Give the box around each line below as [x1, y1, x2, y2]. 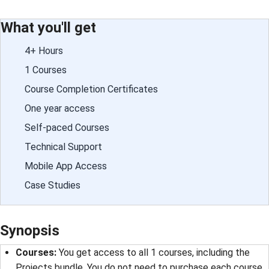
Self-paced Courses [25, 121, 109, 133]
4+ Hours [25, 44, 63, 56]
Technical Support [25, 141, 102, 153]
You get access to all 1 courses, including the [59, 247, 250, 259]
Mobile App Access [25, 160, 107, 172]
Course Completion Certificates [25, 83, 158, 95]
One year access [25, 102, 95, 114]
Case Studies [25, 179, 80, 191]
